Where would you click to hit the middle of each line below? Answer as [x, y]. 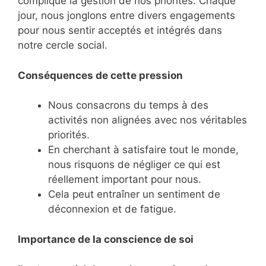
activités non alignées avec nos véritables [148, 120]
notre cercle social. [63, 45]
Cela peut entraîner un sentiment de [134, 194]
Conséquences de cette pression [100, 75]
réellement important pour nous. [125, 180]
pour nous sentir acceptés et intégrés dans [120, 31]
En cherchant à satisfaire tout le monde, [143, 150]
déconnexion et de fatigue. [112, 209]
